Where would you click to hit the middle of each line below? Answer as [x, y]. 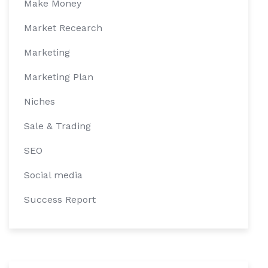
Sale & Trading [57, 126]
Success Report [60, 199]
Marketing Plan [59, 77]
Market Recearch [63, 28]
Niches [39, 101]
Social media [53, 175]
